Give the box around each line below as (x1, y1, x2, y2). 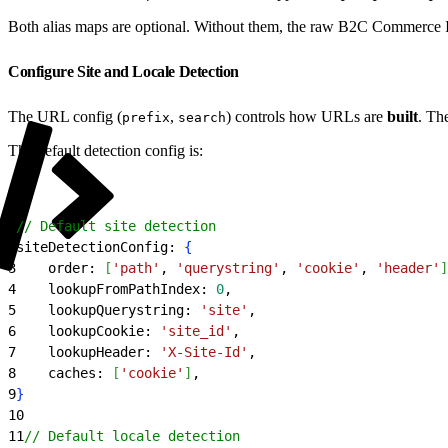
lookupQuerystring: (16, 301, 200, 318)
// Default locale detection (24, 427, 240, 444)
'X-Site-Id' (160, 343, 248, 360)
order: (16, 259, 104, 276)
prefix (122, 109, 170, 125)
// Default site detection (16, 217, 216, 234)
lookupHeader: (16, 343, 160, 360)
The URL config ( (8, 107, 122, 125)
